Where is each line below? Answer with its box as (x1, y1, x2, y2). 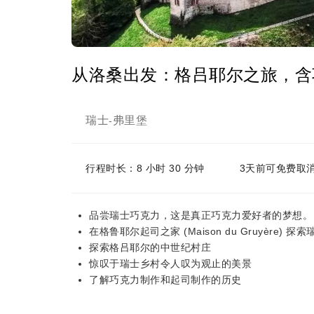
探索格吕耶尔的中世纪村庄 (89, 242, 211, 253)
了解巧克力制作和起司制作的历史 (89, 274, 242, 285)
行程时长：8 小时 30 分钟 (86, 163, 205, 174)
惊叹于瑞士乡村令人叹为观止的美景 (89, 258, 252, 269)
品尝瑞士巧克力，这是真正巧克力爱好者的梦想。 (89, 210, 313, 221)
